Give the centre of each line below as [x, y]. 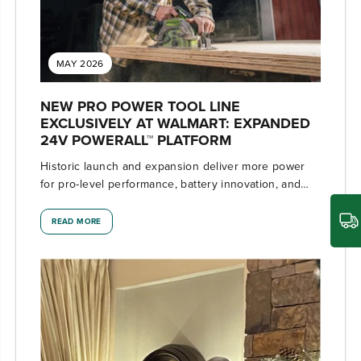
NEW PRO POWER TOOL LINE [140, 106]
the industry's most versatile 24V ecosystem [157, 201]
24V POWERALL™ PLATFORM [136, 140]
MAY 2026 [80, 63]
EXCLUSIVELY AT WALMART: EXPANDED [175, 123]
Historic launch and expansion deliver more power [173, 166]
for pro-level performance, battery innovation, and [171, 183]
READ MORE [77, 221]
